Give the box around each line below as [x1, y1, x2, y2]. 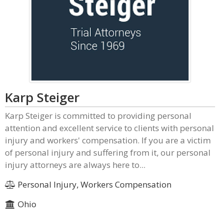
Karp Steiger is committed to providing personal [5, 110, 192, 121]
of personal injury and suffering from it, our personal [5, 147, 211, 158]
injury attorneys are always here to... [5, 159, 145, 170]
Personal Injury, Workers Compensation [15, 179, 171, 190]
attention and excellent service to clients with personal [5, 122, 214, 134]
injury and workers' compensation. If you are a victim [5, 135, 211, 146]
